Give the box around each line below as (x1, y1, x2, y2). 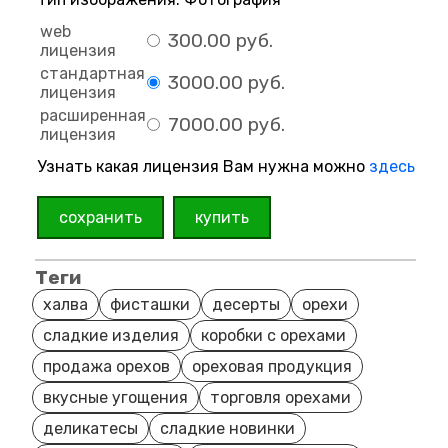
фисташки (110, 294, 190, 314)
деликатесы (43, 418, 138, 438)
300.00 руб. (163, 28, 273, 52)
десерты (212, 294, 280, 314)
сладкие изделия (43, 325, 179, 345)
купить (195, 207, 249, 227)
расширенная (40, 105, 146, 125)
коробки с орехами (201, 325, 346, 345)
